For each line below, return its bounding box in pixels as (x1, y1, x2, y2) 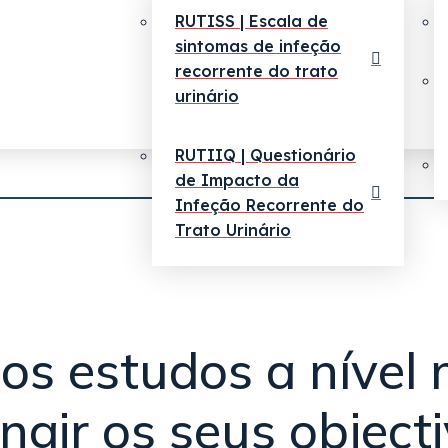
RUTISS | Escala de (175, 11, 328, 31)
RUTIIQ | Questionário (175, 145, 356, 165)
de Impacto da (175, 170, 299, 190)
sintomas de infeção (175, 36, 341, 56)
